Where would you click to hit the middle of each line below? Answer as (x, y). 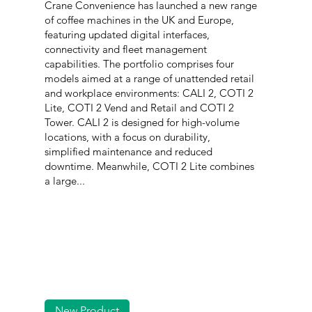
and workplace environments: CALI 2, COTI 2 (149, 93)
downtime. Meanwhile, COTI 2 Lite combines (150, 166)
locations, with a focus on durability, (128, 136)
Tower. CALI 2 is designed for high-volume (142, 122)
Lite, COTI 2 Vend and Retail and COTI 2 (140, 107)
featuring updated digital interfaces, (127, 34)
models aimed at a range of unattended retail (150, 78)
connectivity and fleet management (126, 49)
